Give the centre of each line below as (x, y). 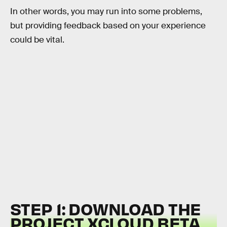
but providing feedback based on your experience (108, 26)
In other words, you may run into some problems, (106, 12)
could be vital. (37, 40)
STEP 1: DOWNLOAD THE (106, 208)
